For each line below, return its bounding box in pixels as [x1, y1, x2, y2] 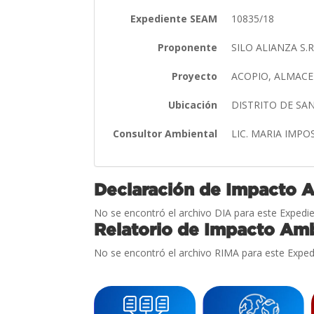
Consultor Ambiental [113, 126, 218, 140]
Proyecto [172, 69, 218, 83]
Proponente [158, 40, 218, 54]
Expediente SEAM [130, 11, 218, 25]
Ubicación [168, 97, 218, 111]
